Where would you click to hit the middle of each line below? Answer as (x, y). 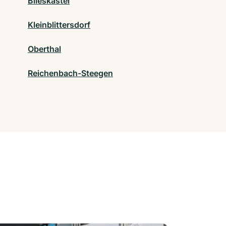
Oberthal (44, 49)
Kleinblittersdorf (59, 24)
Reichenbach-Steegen (70, 73)
